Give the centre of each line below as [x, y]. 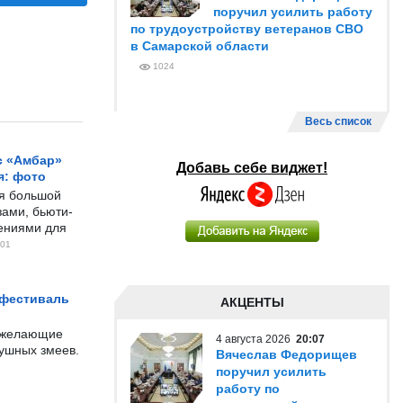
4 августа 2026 [256, 339]
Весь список [338, 121]
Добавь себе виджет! [252, 168]
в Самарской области [200, 46]
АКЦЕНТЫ [252, 302]
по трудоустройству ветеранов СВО [247, 29]
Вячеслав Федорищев [287, 354]
